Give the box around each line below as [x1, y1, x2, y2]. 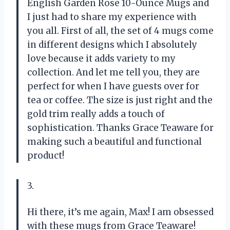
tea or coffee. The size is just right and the [27, 94, 213, 106]
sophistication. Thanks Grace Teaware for [27, 122, 214, 134]
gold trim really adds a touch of [27, 108, 165, 120]
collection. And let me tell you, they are [27, 67, 200, 79]
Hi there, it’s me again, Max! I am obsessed [27, 206, 214, 218]
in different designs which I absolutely [27, 39, 197, 51]
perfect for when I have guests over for [27, 81, 199, 92]
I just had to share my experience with [27, 11, 197, 23]
